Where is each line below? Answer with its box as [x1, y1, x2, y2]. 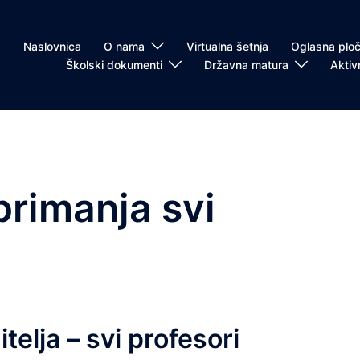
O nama [104, 39, 145, 53]
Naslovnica [23, 39, 81, 53]
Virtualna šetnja [186, 39, 268, 53]
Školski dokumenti [66, 57, 162, 72]
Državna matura [204, 57, 288, 72]
